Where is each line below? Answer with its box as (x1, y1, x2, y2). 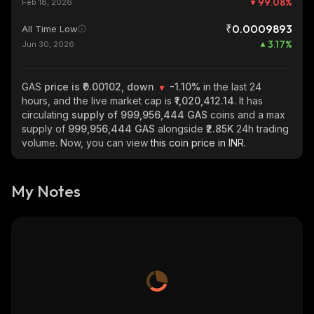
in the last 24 (203, 81, 261, 93)
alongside (158, 123, 206, 135)
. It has (234, 95, 263, 107)
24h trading (236, 123, 289, 135)
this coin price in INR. (151, 137, 246, 149)
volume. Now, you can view (22, 137, 151, 149)
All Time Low (22, 23, 78, 34)
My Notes (11, 181, 81, 201)
